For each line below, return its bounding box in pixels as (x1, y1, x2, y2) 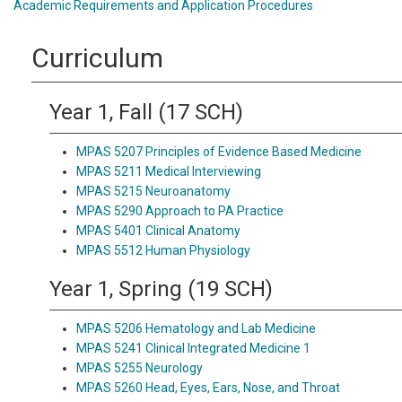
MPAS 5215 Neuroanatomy (76, 184, 231, 198)
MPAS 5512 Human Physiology (76, 243, 250, 258)
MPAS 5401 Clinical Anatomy (76, 223, 240, 238)
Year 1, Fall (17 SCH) (49, 100, 243, 125)
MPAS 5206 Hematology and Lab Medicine (76, 321, 316, 336)
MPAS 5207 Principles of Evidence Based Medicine (76, 144, 362, 159)
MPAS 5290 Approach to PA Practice (76, 204, 284, 218)
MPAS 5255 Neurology (76, 361, 203, 375)
